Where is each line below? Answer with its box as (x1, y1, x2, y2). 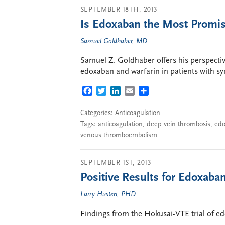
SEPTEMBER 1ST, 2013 (80, 159, 152, 167)
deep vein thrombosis (147, 120, 210, 128)
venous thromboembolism (80, 131, 157, 139)
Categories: (80, 109, 115, 117)
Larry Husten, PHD (80, 191, 136, 198)
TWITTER (106, 87, 139, 96)
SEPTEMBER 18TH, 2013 (80, 6, 158, 14)
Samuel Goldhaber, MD (80, 37, 147, 45)
